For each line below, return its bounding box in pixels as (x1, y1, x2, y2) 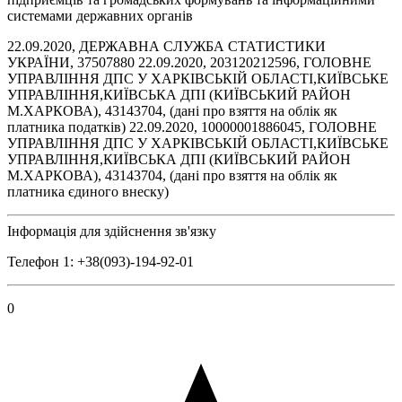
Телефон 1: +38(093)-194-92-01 (7, 253, 194, 269)
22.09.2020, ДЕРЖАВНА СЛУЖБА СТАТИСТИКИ (7, 38, 326, 54)
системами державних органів (7, 7, 193, 23)
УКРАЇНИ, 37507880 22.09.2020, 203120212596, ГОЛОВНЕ (7, 54, 371, 70)
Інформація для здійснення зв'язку (7, 223, 216, 239)
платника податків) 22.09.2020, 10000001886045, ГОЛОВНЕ (7, 118, 377, 135)
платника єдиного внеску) (7, 183, 169, 199)
